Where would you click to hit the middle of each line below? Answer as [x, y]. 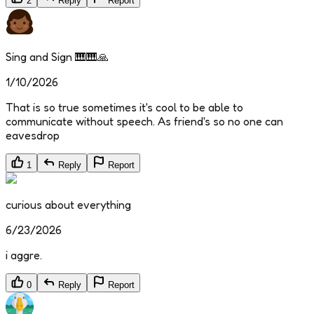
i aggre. [24, 255]
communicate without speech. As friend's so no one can [144, 122]
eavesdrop [33, 136]
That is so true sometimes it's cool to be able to [124, 108]
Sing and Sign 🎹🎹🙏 [57, 57]
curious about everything [68, 205]
